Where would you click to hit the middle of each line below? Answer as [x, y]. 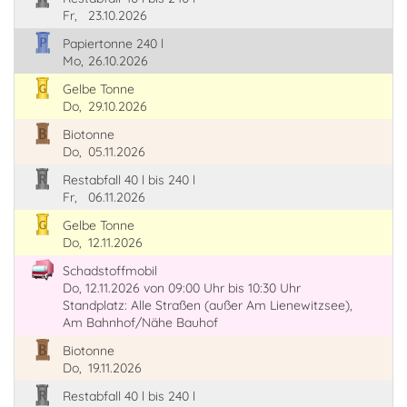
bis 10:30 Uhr [264, 288]
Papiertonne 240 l [113, 44]
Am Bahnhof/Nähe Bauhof [140, 323]
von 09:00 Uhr [184, 288]
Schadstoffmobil [109, 271]
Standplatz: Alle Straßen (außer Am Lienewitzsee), [207, 306]
